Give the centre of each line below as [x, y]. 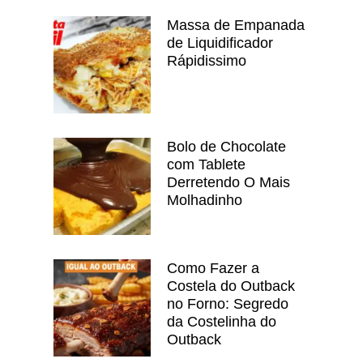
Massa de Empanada [236, 25]
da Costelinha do [222, 321]
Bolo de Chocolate [226, 146]
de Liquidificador [220, 43]
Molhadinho [205, 200]
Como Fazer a [213, 268]
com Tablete [206, 164]
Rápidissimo [207, 60]
